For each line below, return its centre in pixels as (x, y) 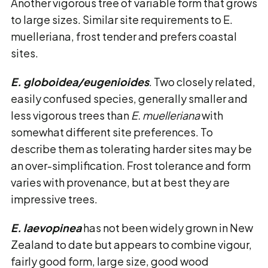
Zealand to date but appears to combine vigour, (131, 244)
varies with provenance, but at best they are (120, 182)
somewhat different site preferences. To (112, 132)
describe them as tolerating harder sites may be (131, 149)
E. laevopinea (46, 228)
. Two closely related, (202, 82)
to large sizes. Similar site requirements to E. (122, 19)
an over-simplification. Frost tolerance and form (131, 165)
